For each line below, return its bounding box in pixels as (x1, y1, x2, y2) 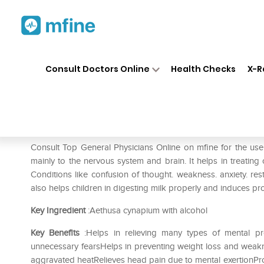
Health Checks (171, 62, 236, 75)
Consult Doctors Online (45, 62, 150, 75)
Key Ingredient (31, 205, 85, 216)
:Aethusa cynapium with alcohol (85, 205, 207, 216)
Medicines (118, 52, 155, 63)
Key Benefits (31, 227, 80, 238)
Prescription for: (31, 124, 98, 136)
